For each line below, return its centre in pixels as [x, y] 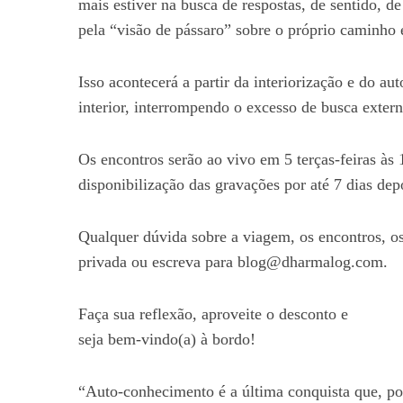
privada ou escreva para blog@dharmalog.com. [233, 262]
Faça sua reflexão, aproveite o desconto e [213, 314]
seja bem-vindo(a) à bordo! [167, 339]
